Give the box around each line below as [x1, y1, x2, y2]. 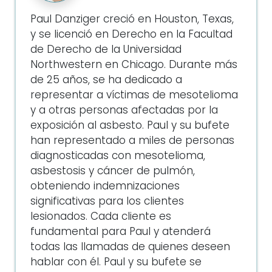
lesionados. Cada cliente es [30, 212, 171, 222]
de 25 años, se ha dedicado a [30, 75, 182, 86]
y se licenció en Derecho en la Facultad [30, 30, 233, 40]
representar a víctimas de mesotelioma [30, 90, 238, 101]
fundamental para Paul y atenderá [30, 227, 211, 237]
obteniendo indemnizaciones [30, 182, 180, 192]
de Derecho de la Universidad [30, 45, 182, 55]
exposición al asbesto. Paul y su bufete [30, 121, 229, 131]
